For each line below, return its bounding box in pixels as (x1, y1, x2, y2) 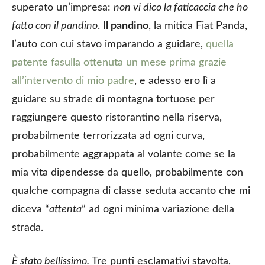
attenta (49, 203, 82, 215)
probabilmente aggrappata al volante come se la (12, 148, 235, 160)
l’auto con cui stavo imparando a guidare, (12, 38, 206, 50)
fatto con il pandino (12, 20, 98, 31)
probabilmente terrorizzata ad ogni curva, (12, 130, 205, 141)
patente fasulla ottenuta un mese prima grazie (12, 57, 227, 68)
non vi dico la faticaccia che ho (114, 2, 248, 13)
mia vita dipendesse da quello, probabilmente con (12, 167, 243, 178)
